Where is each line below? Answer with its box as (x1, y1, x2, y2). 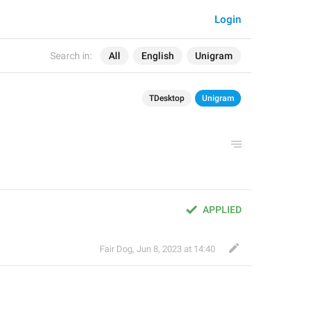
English (141, 50, 174, 61)
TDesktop (149, 93, 185, 103)
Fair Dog (100, 244, 132, 254)
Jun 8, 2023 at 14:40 (136, 244, 215, 254)
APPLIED (203, 204, 242, 215)
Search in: (50, 50, 92, 61)
